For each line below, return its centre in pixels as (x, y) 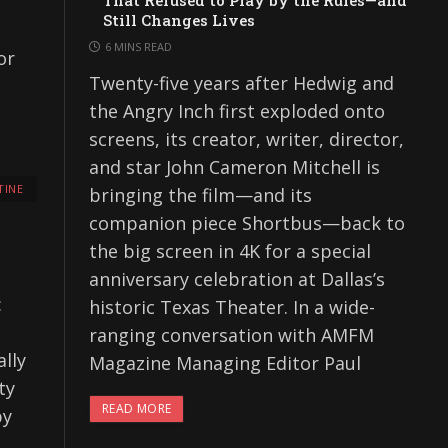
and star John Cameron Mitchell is (234, 167)
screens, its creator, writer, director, (246, 139)
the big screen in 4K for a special (230, 251)
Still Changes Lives (179, 20)
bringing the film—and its (200, 195)
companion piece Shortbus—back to (247, 223)
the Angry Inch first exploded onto (237, 111)
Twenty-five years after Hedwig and (241, 83)
